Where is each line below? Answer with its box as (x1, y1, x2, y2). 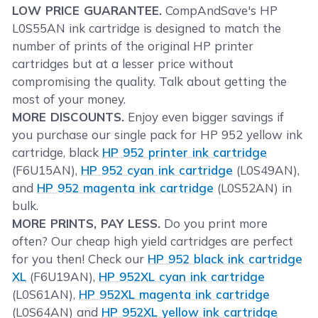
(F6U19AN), (26, 268, 99, 284)
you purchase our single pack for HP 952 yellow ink (12, 126, 303, 142)
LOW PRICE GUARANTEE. (12, 2, 163, 18)
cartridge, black (12, 144, 103, 160)
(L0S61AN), (12, 286, 79, 302)
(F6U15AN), (12, 162, 82, 177)
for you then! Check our (12, 251, 148, 266)
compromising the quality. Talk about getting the (12, 73, 287, 89)
